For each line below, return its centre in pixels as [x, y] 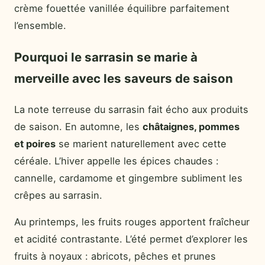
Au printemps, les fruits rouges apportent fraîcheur [132, 222]
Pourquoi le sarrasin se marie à [106, 57]
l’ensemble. [40, 26]
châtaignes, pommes [191, 126]
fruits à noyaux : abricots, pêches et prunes [115, 256]
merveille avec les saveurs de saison [124, 78]
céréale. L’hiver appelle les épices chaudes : [117, 161]
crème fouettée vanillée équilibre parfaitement [122, 9]
